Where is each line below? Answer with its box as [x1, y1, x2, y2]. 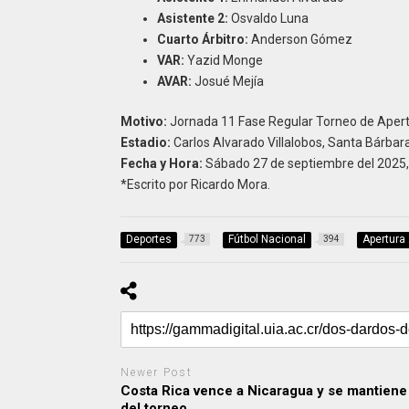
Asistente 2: [156, 10, 228, 26]
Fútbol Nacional [227, 232, 306, 246]
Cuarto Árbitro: [156, 31, 248, 47]
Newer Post [120, 365, 193, 379]
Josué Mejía [191, 73, 264, 89]
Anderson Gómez [247, 31, 352, 47]
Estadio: [120, 134, 171, 150]
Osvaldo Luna [227, 10, 309, 26]
